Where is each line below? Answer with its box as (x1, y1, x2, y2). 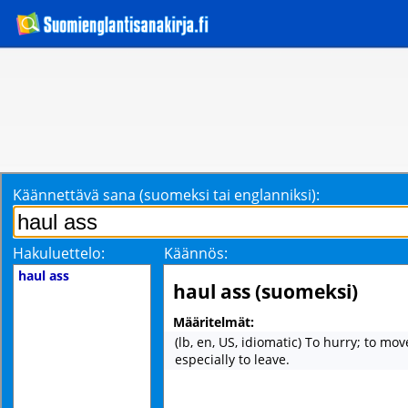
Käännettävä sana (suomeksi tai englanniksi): (13, 185, 320, 205)
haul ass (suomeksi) (173, 279, 358, 304)
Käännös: (164, 243, 228, 263)
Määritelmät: (173, 313, 254, 331)
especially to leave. (175, 351, 290, 368)
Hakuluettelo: (13, 243, 105, 263)
